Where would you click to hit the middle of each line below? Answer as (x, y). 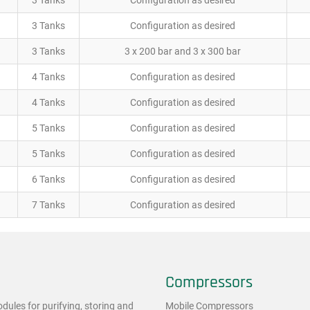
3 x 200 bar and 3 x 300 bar (183, 51)
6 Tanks (48, 179)
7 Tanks (48, 205)
